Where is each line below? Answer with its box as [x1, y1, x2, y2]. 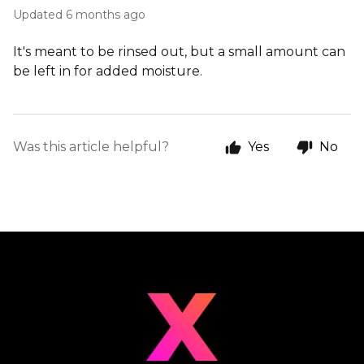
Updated [22, 7, 63, 22]
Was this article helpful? [13, 139, 169, 154]
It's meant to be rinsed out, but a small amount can [13, 44, 345, 59]
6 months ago [66, 7, 145, 22]
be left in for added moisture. [13, 63, 202, 79]
